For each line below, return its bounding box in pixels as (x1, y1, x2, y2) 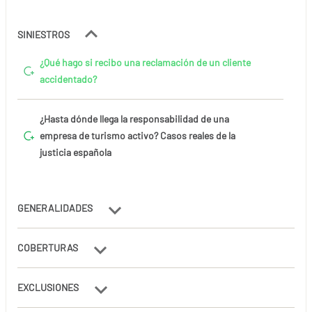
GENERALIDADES (17, 201, 95, 214)
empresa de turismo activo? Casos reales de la (40, 129, 235, 141)
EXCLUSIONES (17, 281, 81, 293)
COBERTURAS (17, 241, 80, 253)
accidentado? (40, 72, 97, 85)
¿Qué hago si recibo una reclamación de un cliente (40, 56, 251, 68)
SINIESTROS (17, 28, 72, 40)
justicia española (40, 146, 111, 158)
